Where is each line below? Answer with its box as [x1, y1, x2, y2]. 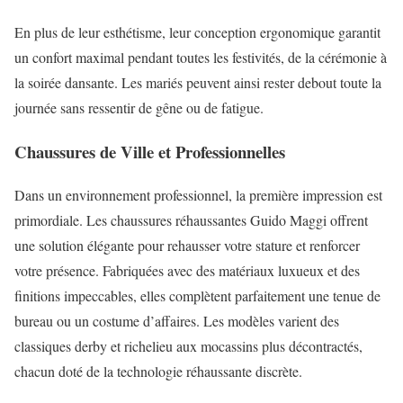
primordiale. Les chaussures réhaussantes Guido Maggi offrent [14, 210, 368, 230]
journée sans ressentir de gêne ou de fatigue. [14, 98, 264, 118]
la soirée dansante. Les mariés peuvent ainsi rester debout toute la [14, 73, 381, 93]
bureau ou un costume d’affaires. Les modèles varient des [14, 311, 339, 331]
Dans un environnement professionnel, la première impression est [14, 185, 382, 205]
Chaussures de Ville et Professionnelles [14, 139, 285, 164]
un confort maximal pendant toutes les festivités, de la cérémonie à [14, 48, 387, 67]
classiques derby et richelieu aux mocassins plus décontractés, [14, 336, 363, 356]
